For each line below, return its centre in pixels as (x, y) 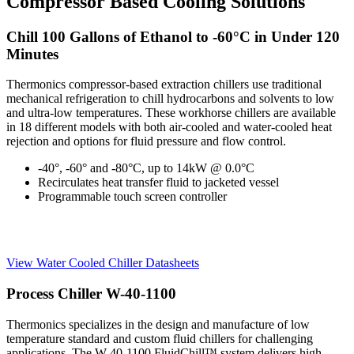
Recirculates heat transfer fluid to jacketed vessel (158, 183)
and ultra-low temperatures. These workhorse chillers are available (171, 113)
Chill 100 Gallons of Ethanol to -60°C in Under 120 (173, 36)
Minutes (32, 54)
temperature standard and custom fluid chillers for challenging (160, 338)
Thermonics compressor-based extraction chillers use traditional (164, 85)
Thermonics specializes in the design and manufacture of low (158, 324)
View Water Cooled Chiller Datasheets (103, 263)
